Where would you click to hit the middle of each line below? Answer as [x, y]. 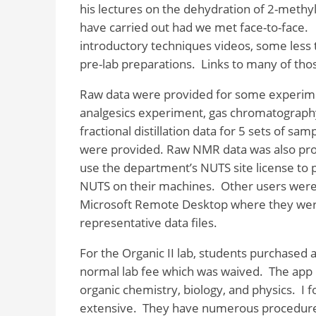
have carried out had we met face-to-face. [194, 28]
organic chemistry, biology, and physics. [187, 289]
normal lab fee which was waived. [171, 271]
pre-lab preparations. [137, 64]
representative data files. [148, 222]
